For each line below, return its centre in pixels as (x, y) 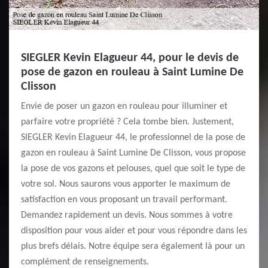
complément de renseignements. (85, 262)
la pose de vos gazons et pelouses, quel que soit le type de (133, 169)
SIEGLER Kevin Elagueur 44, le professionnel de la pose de (133, 138)
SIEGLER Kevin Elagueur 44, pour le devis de (130, 58)
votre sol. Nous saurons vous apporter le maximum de (126, 184)
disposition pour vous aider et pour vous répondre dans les (134, 231)
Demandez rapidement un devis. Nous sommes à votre (127, 215)
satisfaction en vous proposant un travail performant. (124, 200)
